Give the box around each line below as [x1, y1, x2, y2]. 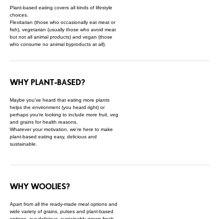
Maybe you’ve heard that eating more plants [10, 97, 109, 103]
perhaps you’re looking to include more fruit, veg [10, 112, 118, 117]
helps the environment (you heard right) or [10, 105, 105, 110]
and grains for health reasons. [10, 119, 78, 125]
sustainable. [10, 141, 37, 147]
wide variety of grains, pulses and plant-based [10, 209, 113, 214]
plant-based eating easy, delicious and [10, 134, 97, 139]
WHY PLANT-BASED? [10, 78, 85, 87]
